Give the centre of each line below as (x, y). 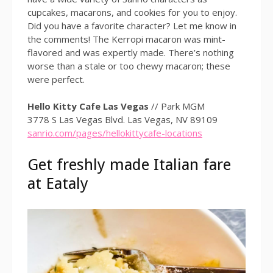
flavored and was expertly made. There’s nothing (131, 52)
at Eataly (58, 184)
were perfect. (56, 79)
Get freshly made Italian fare (129, 165)
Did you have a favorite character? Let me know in (132, 25)
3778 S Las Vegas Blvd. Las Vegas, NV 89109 (122, 120)
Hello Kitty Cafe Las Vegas (88, 106)
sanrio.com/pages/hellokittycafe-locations (115, 133)
